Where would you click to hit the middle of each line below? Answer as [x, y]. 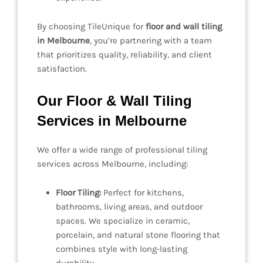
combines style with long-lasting [122, 249]
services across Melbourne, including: [112, 164]
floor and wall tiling [184, 27]
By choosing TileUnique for [91, 27]
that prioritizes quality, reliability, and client [124, 55]
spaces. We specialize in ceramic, [123, 221]
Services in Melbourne [112, 121]
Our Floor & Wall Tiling [114, 101]
